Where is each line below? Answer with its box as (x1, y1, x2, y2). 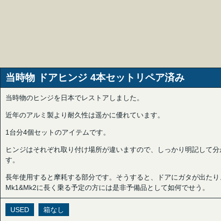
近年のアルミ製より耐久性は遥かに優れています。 (5, 111, 164, 119)
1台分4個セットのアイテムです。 (5, 128, 110, 136)
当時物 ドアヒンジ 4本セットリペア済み (5, 72, 184, 83)
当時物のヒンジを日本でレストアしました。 (5, 94, 144, 102)
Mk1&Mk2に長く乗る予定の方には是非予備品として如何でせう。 (5, 184, 209, 191)
